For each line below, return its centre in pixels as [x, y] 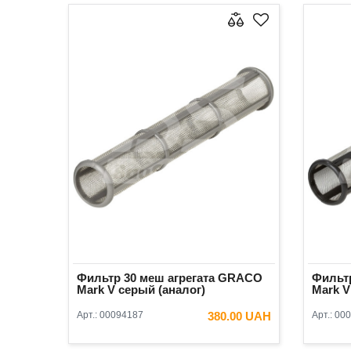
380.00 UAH [239, 317]
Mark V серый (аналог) [141, 290]
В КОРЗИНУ [221, 344]
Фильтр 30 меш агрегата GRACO [170, 278]
